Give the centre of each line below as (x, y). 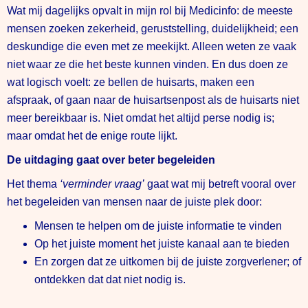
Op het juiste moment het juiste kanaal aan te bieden (162, 243)
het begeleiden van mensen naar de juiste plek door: (134, 201)
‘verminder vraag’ (102, 184)
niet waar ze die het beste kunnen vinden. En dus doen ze (147, 64)
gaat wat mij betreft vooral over (220, 184)
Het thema (33, 184)
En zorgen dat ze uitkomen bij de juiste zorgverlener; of (168, 261)
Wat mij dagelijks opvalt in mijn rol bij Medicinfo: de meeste (150, 10)
